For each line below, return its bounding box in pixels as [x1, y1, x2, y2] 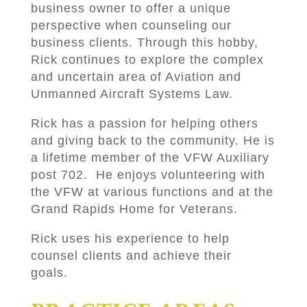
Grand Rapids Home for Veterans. [30, 202, 242, 217]
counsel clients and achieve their [30, 249, 232, 263]
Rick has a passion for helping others [30, 116, 258, 131]
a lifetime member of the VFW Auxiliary [30, 151, 269, 165]
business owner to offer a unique [30, 1, 231, 16]
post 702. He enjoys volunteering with [30, 168, 265, 182]
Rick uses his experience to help [30, 232, 230, 246]
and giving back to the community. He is [30, 134, 275, 148]
